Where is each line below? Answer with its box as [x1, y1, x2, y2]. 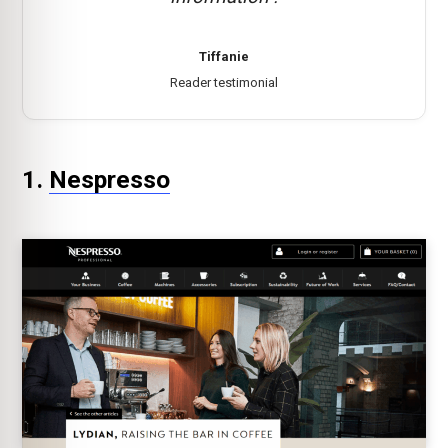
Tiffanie [199, 48, 249, 64]
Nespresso [49, 165, 170, 195]
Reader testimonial [170, 75, 278, 91]
